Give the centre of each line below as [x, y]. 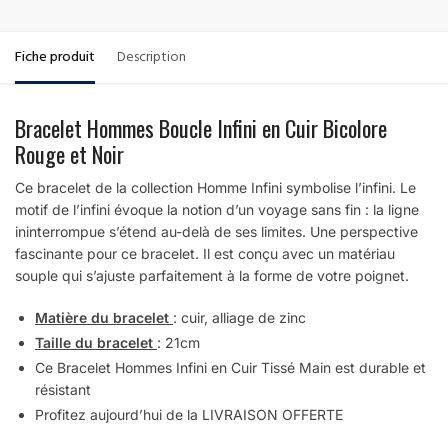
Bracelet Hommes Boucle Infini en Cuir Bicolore [201, 128]
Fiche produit [55, 59]
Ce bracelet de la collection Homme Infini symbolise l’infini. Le [215, 188]
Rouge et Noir [69, 154]
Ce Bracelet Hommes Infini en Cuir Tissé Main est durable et [230, 367]
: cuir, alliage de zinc [239, 317]
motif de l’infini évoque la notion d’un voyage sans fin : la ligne [217, 210]
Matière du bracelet [104, 317]
